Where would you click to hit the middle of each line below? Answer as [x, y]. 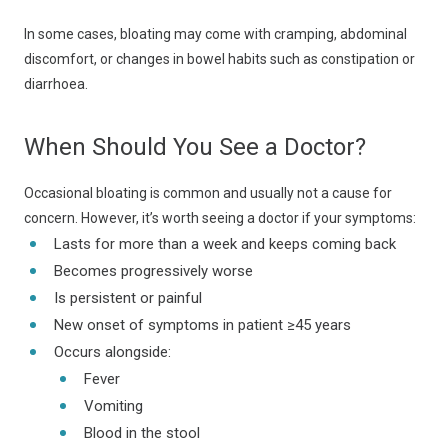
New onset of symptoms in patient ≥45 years [202, 325]
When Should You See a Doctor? [195, 147]
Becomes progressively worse [153, 271]
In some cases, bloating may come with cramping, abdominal [215, 34]
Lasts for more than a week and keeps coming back [225, 244]
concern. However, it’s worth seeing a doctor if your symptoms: [220, 218]
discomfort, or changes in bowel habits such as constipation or [219, 59]
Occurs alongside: [112, 352]
